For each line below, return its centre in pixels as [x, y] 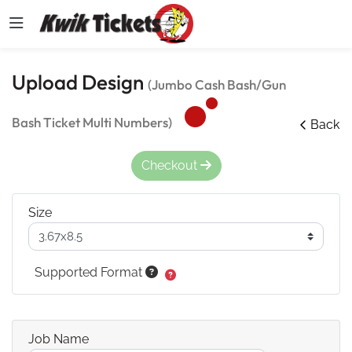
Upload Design [80, 82]
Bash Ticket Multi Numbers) [92, 122]
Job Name [59, 339]
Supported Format [90, 273]
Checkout [170, 165]
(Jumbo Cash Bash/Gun [217, 84]
